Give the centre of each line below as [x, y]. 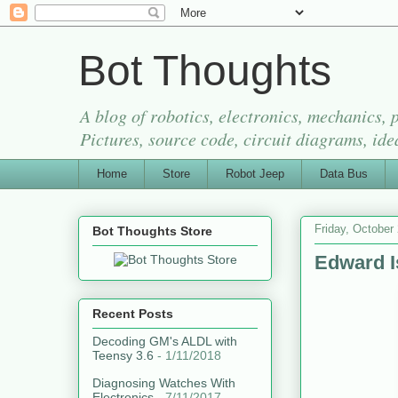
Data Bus [343, 173]
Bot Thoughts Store [152, 231]
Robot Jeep [255, 173]
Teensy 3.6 [123, 356]
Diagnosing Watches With [164, 383]
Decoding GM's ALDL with [165, 342]
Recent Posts [133, 314]
